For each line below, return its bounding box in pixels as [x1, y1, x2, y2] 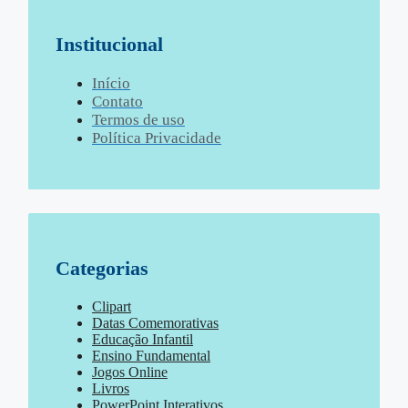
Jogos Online [92, 364, 168, 381]
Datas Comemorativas [92, 315, 219, 331]
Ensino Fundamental [92, 348, 210, 364]
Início [92, 74, 130, 92]
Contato [92, 92, 143, 110]
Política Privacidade [92, 128, 221, 147]
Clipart [92, 299, 131, 315]
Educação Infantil [92, 331, 193, 348]
